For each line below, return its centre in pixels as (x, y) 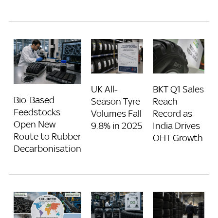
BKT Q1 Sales (178, 89)
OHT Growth (178, 138)
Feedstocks (37, 112)
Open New (35, 124)
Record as (172, 113)
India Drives (176, 126)
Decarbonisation (47, 148)
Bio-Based (34, 100)
